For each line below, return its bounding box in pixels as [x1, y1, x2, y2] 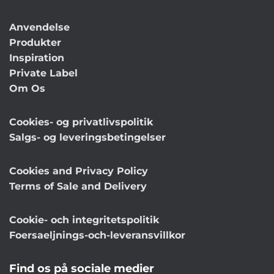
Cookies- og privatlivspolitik [9, 116, 153, 128]
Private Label [9, 67, 78, 79]
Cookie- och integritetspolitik [9, 213, 159, 226]
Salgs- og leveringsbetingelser [9, 131, 166, 143]
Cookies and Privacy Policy [9, 165, 148, 177]
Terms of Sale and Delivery [9, 180, 147, 192]
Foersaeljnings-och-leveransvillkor [9, 229, 185, 241]
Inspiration [9, 51, 64, 64]
